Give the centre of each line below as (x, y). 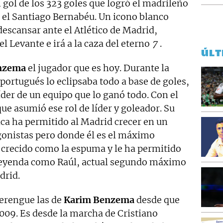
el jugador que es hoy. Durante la (98, 68)
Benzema (114, 200)
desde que (157, 200)
